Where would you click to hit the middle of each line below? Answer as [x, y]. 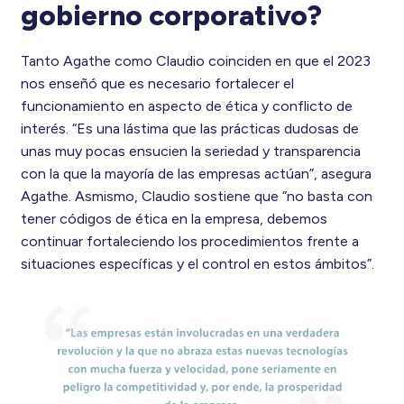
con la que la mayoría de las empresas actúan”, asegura [196, 174]
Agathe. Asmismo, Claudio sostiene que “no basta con [196, 197]
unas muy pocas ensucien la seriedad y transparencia [190, 151]
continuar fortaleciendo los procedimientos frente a [189, 242]
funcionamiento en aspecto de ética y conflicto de [186, 106]
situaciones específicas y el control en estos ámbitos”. [197, 264]
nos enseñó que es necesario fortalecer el [157, 84]
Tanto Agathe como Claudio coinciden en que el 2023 [195, 61]
